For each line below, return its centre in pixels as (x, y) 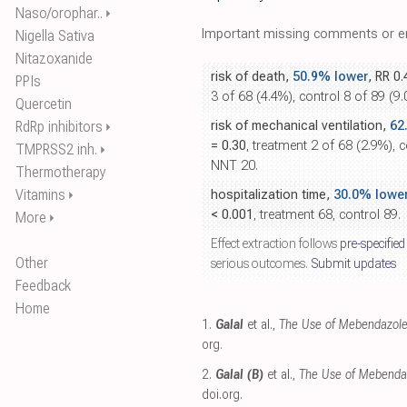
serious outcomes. (261, 263)
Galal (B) (239, 375)
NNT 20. (234, 166)
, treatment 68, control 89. (327, 215)
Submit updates (353, 263)
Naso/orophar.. (59, 13)
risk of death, (252, 77)
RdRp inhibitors (59, 127)
